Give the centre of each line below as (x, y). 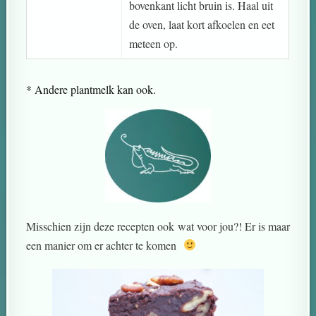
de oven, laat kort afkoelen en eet (202, 24)
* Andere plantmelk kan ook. (91, 89)
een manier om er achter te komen (105, 245)
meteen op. (154, 43)
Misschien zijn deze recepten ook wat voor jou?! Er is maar (158, 226)
